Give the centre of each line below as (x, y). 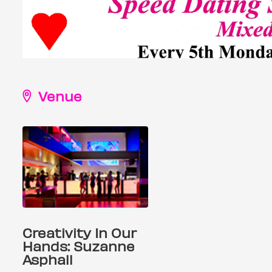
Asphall (48, 259)
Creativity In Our (80, 232)
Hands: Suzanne (79, 246)
